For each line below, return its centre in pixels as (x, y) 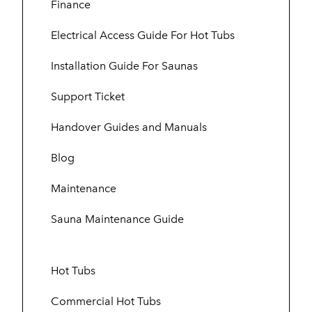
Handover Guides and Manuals (129, 127)
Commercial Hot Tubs (106, 301)
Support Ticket (88, 96)
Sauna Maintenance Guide (117, 219)
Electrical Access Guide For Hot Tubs (143, 35)
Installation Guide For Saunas (124, 65)
